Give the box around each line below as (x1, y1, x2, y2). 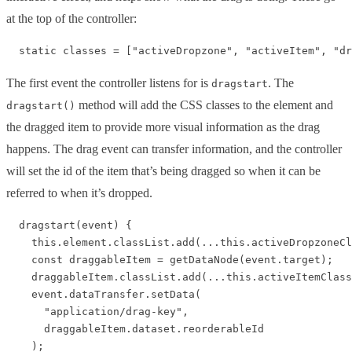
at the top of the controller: (6, 11, 137, 25)
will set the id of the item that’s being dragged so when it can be (6, 163, 321, 178)
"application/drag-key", (6, 305, 189, 317)
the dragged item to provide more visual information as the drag (6, 119, 320, 134)
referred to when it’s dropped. (6, 185, 152, 200)
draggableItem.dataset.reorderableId (6, 322, 264, 335)
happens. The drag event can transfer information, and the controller (6, 141, 342, 156)
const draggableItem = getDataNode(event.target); (6, 253, 333, 266)
